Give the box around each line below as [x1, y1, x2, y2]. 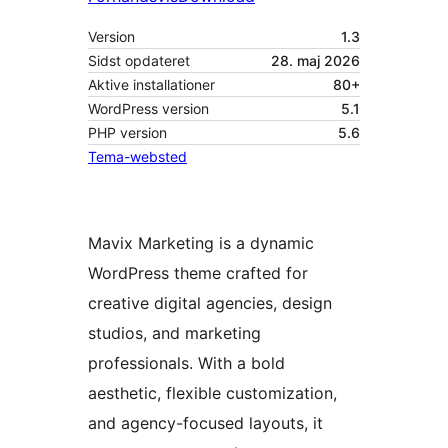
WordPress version [88, 100, 209, 118]
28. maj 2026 [271, 52, 360, 70]
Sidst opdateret [88, 52, 190, 70]
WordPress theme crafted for [88, 263, 308, 284]
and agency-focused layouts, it [88, 413, 323, 434]
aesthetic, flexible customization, [88, 383, 337, 404]
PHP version [88, 124, 167, 142]
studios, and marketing [88, 323, 261, 344]
